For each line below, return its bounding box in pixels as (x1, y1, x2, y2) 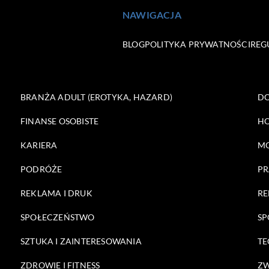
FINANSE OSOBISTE (20, 116, 99, 126)
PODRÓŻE (20, 164, 62, 174)
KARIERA (20, 140, 58, 150)
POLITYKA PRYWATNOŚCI (144, 39, 250, 49)
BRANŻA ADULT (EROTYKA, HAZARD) (20, 92, 172, 102)
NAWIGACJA (122, 9, 181, 20)
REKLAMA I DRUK (20, 188, 92, 198)
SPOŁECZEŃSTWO (20, 212, 95, 222)
